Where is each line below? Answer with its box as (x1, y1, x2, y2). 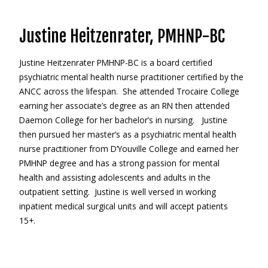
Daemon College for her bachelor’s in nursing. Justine (19, 114, 227, 126)
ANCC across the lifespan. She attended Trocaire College (19, 86, 239, 97)
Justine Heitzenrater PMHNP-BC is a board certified (19, 57, 212, 68)
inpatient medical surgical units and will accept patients (19, 200, 228, 212)
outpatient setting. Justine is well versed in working (19, 186, 216, 197)
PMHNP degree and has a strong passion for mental (19, 157, 220, 169)
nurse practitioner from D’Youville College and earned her (19, 143, 239, 154)
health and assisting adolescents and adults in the (19, 172, 211, 183)
